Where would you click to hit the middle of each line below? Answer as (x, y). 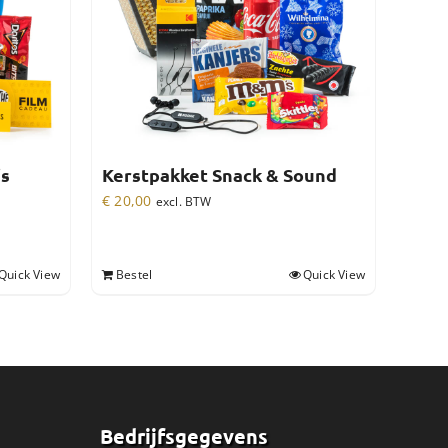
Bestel (134, 275)
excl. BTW (183, 202)
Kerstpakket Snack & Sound (219, 175)
